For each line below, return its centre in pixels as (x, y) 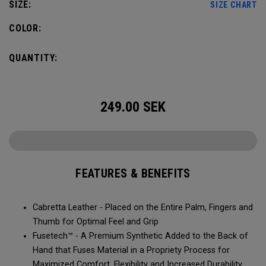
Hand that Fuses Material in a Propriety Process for (131, 250)
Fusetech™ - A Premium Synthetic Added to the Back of (140, 236)
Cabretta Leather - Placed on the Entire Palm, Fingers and (143, 208)
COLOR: (25, 28)
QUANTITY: (34, 58)
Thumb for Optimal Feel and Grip (96, 222)
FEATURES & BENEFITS (133, 173)
